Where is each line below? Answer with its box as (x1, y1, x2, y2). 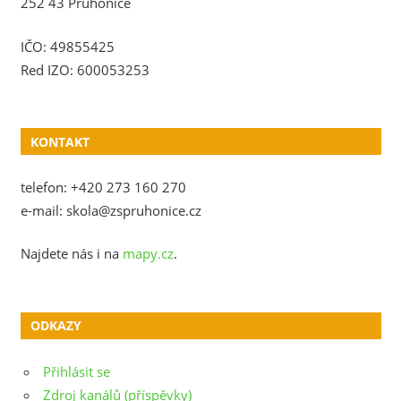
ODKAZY (30, 317, 81, 335)
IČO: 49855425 (20, 37, 115, 55)
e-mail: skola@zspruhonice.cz (20, 200, 201, 219)
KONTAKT (30, 132, 90, 150)
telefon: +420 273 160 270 (20, 177, 186, 196)
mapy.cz (122, 244, 174, 263)
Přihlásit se (43, 362, 110, 380)
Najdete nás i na (20, 244, 123, 263)
